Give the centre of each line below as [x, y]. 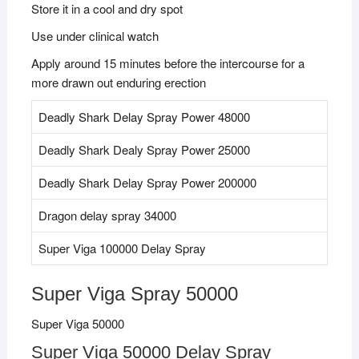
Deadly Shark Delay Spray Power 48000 [144, 116]
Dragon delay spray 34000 [107, 215]
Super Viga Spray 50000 [134, 293]
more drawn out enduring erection [118, 82]
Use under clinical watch [95, 35]
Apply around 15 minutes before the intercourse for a [167, 63]
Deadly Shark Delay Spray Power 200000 [147, 182]
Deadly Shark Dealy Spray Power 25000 [144, 149]
